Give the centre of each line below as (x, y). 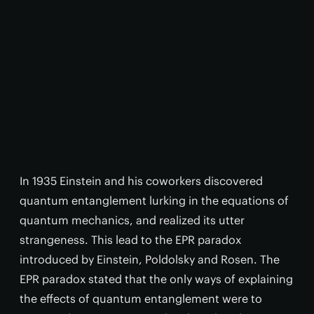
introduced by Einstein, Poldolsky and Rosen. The (150, 260)
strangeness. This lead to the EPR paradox (130, 240)
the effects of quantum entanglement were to (141, 299)
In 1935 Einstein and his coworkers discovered (141, 181)
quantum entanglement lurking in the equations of (154, 201)
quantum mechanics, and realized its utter (132, 220)
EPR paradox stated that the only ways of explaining (156, 279)
